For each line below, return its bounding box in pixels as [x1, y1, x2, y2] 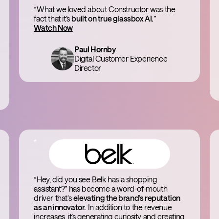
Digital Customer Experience [74, 54, 168, 63]
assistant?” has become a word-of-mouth [34, 184, 168, 193]
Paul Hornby [74, 44, 116, 54]
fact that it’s [34, 14, 72, 23]
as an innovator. [34, 202, 86, 212]
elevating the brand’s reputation [73, 193, 180, 202]
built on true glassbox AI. [71, 14, 153, 23]
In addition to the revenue [86, 202, 172, 212]
